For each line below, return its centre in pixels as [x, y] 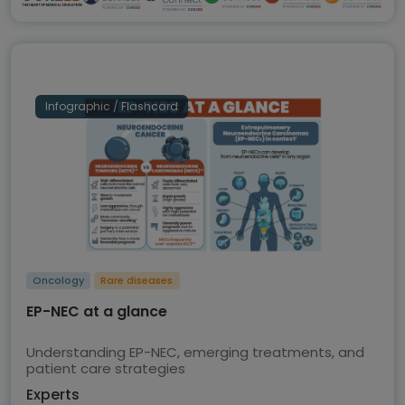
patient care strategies [106, 369]
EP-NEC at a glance [97, 312]
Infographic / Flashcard [112, 107]
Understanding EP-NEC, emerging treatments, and [195, 353]
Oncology [59, 281]
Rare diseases [137, 281]
